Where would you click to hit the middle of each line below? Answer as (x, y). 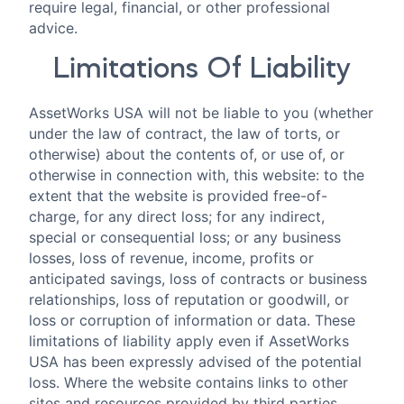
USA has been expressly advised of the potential (195, 362)
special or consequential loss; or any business (185, 238)
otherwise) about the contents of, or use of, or (187, 155)
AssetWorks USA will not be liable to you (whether (201, 113)
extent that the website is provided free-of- (178, 196)
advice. (53, 28)
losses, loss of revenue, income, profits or (171, 258)
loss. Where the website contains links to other (188, 383)
